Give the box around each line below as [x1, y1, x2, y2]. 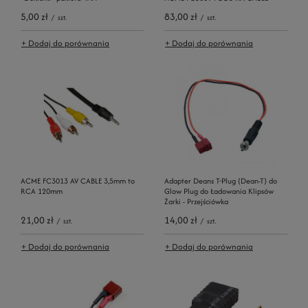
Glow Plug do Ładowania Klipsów [164, 185, 274, 197]
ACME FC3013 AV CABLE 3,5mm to [21, 175, 135, 186]
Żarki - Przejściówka [164, 195, 228, 207]
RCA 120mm [21, 185, 63, 197]
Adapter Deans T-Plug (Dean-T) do [164, 175, 277, 186]
